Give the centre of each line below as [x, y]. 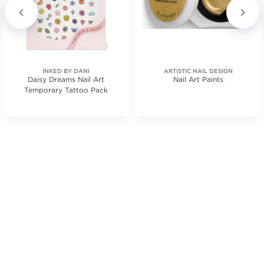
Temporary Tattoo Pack [66, 90]
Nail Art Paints [198, 79]
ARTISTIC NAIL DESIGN [198, 71]
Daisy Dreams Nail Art [66, 79]
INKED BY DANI [66, 71]
